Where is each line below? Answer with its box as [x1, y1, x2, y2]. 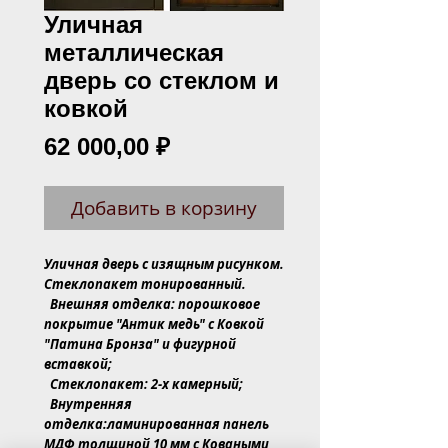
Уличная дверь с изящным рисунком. [44, 255, 284, 273]
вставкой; [44, 355, 112, 373]
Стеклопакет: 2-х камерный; [50, 375, 243, 393]
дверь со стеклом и [44, 67, 279, 94]
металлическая [44, 39, 224, 66]
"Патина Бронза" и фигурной [44, 335, 236, 353]
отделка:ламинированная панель [44, 415, 269, 433]
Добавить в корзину [71, 195, 257, 221]
